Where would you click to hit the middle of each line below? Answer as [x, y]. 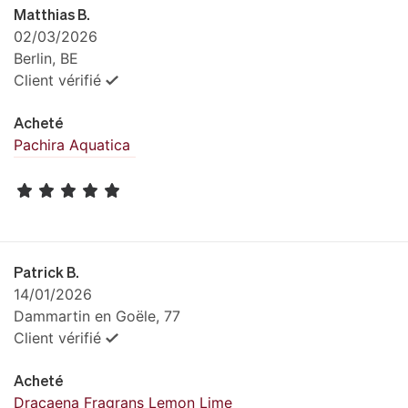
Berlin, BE [46, 58]
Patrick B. [46, 272]
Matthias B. [52, 14]
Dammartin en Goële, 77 [97, 316]
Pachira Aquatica [72, 144]
